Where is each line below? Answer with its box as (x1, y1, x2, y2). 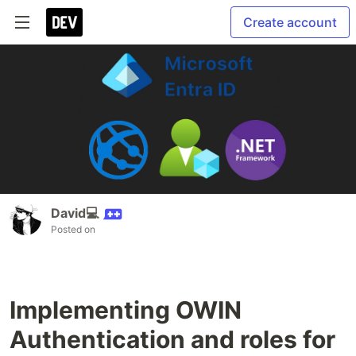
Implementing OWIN (10, 296, 242, 325)
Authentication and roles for (10, 325, 335, 354)
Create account (243, 14, 337, 30)
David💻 (51, 205, 99, 222)
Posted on (51, 223, 95, 236)
